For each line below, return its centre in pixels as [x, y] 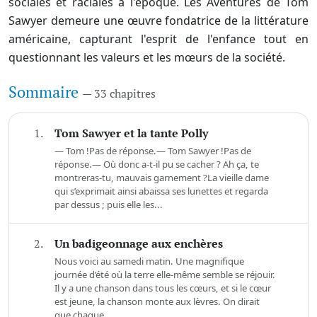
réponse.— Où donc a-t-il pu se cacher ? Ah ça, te [157, 165]
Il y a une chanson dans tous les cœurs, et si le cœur [163, 288]
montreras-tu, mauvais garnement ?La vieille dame [162, 178]
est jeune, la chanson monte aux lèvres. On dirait [157, 302]
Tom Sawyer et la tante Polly [131, 133]
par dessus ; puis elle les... [109, 205]
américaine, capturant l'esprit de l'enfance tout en [158, 39]
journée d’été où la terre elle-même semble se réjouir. [165, 275]
